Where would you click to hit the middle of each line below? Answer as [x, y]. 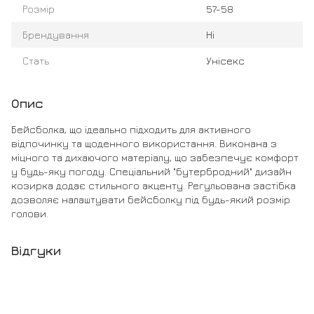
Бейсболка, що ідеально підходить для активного [131, 130]
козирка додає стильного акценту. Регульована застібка [153, 186]
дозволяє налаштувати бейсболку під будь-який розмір [151, 200]
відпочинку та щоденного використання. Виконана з [144, 144]
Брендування [56, 35]
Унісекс [225, 61]
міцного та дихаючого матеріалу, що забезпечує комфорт [155, 158]
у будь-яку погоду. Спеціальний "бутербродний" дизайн [151, 172]
